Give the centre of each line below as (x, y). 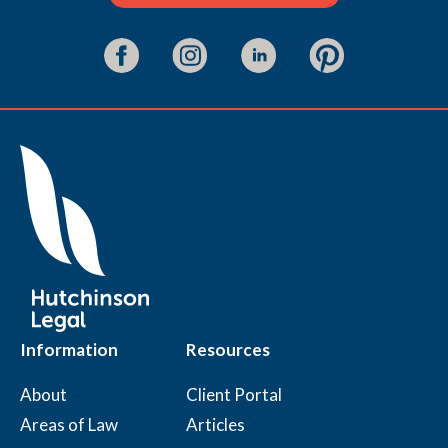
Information (69, 349)
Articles (215, 424)
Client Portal (234, 394)
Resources (228, 349)
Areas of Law (69, 424)
